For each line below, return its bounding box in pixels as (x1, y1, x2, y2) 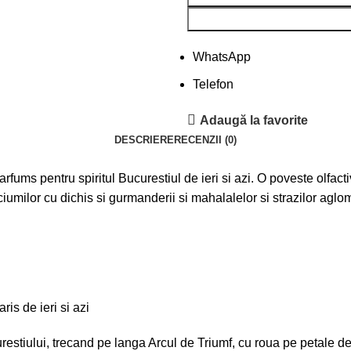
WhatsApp (193, 50, 251, 63)
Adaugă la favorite (200, 113, 309, 127)
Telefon (193, 78, 233, 91)
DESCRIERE (114, 134, 174, 146)
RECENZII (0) (174, 134, 237, 146)
